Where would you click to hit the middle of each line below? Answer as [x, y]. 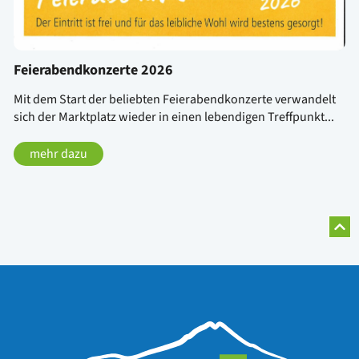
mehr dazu [58, 154]
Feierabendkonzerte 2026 [93, 71]
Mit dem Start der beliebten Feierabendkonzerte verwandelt [175, 100]
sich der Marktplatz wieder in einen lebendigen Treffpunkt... [174, 117]
